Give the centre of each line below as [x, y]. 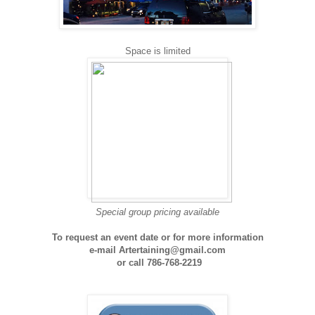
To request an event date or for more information [157, 237]
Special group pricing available [157, 212]
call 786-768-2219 [165, 262]
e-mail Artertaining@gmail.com [157, 250]
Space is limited [157, 51]
